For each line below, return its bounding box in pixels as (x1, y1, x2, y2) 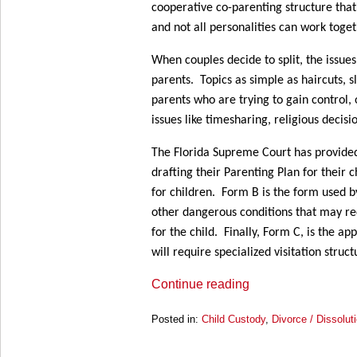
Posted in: (151, 313, 198, 326)
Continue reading (151, 277, 249, 291)
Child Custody (202, 313, 265, 326)
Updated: (151, 328, 192, 340)
